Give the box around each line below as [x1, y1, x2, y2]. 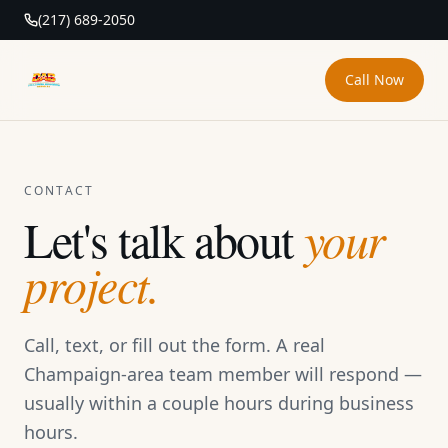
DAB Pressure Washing [23, 79, 197, 102]
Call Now [345, 70, 404, 89]
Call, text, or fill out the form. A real [24, 333, 325, 357]
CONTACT [24, 182, 95, 199]
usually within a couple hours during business [24, 391, 414, 415]
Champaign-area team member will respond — [24, 362, 422, 386]
